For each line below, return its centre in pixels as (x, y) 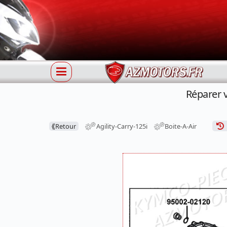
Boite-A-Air (181, 126)
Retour (66, 126)
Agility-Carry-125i (122, 126)
